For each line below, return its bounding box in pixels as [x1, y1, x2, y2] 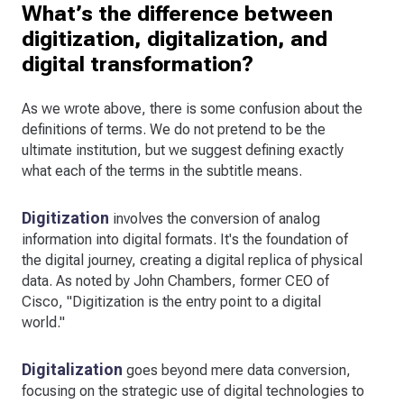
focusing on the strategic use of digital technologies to [22, 382, 364, 400]
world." [22, 314, 65, 332]
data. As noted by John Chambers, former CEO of [22, 272, 329, 290]
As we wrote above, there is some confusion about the [22, 100, 363, 118]
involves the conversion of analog [109, 210, 320, 228]
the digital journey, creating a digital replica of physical [22, 252, 363, 270]
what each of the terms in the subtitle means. [22, 162, 302, 180]
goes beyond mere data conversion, [123, 362, 351, 380]
